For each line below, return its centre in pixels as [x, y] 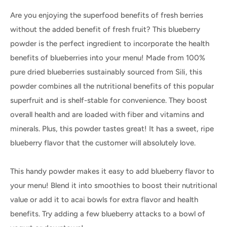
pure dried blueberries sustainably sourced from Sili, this [106, 72]
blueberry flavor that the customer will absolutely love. [103, 143]
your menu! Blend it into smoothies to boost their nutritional [113, 185]
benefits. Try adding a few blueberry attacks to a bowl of [108, 214]
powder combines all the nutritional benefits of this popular [112, 86]
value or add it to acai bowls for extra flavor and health [104, 199]
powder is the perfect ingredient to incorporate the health [110, 43]
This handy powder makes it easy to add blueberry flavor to [112, 171]
